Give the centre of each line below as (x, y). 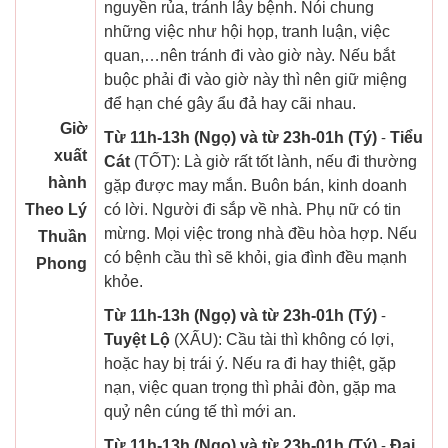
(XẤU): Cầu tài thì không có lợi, (282, 340)
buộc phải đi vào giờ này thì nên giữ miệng (255, 80)
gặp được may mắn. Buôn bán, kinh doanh (255, 186)
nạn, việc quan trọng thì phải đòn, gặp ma (250, 388)
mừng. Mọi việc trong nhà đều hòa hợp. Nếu (260, 234)
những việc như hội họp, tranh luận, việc (247, 32)
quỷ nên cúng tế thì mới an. (200, 412)
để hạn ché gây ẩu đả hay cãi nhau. (230, 104)
